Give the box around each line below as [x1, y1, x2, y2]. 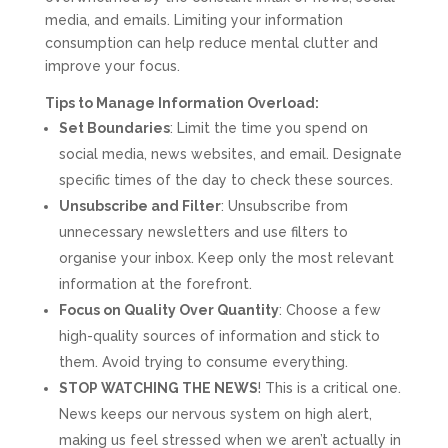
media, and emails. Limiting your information [44, 12, 343, 29]
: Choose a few [278, 302, 381, 319]
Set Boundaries [58, 120, 170, 137]
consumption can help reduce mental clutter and [44, 35, 378, 52]
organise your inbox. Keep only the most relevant [58, 250, 394, 267]
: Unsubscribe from [220, 198, 348, 215]
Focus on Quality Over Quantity [58, 302, 279, 319]
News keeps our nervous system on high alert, [58, 406, 372, 423]
